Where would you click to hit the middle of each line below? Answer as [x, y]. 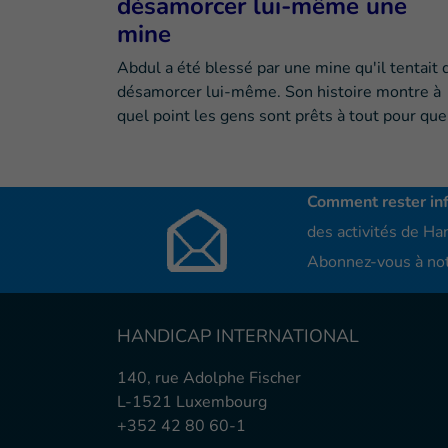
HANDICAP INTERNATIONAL [238, 336]
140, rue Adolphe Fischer [209, 378]
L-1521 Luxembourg [192, 402]
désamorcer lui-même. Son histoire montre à [279, 92]
